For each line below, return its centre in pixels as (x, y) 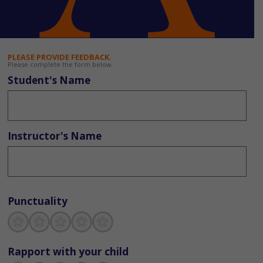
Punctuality (37, 201)
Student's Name (49, 80)
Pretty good (154, 221)
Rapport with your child (68, 251)
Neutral (112, 221)
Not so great (115, 221)
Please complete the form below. (60, 65)
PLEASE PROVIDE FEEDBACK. (59, 57)
